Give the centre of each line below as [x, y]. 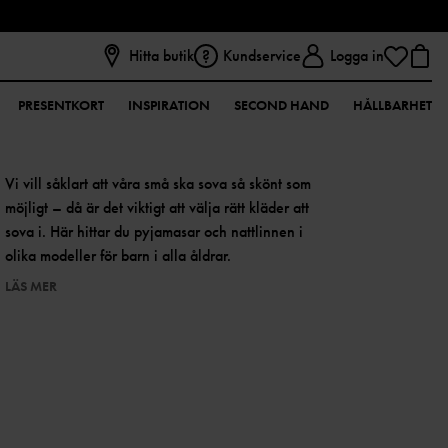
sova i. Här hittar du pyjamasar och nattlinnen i [154, 231]
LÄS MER [31, 286]
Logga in [357, 55]
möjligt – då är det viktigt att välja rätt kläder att [157, 207]
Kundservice [262, 55]
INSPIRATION [169, 105]
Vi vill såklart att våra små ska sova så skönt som [158, 183]
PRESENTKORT [61, 105]
